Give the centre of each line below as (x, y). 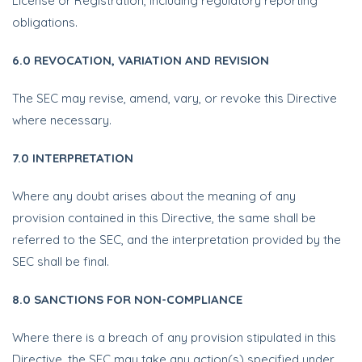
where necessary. (62, 120)
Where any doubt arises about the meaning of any (154, 196)
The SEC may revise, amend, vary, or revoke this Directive (175, 98)
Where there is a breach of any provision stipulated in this (174, 337)
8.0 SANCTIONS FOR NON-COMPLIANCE (127, 299)
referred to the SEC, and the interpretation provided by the (177, 240)
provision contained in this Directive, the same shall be (164, 218)
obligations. (45, 22)
